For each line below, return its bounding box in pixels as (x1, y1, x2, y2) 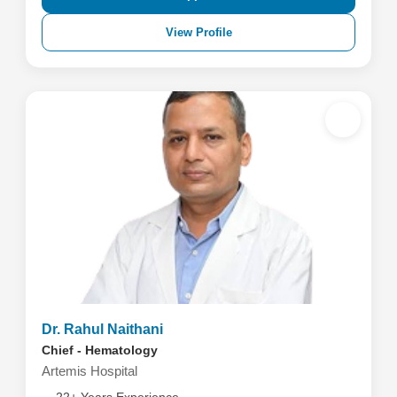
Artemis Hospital (41, 363, 137, 378)
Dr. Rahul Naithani (41, 322, 163, 337)
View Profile (165, 26, 232, 39)
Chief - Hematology (41, 343, 158, 357)
